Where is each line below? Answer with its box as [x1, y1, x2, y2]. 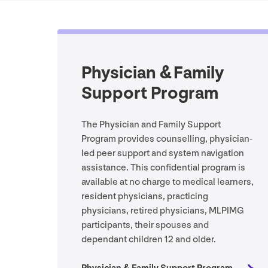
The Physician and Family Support [81, 119, 221, 131]
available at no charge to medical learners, [81, 176, 254, 188]
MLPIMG [209, 205, 243, 217]
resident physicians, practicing [81, 191, 208, 203]
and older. [173, 234, 216, 246]
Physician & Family [81, 62, 224, 84]
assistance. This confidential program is [81, 162, 245, 174]
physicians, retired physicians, [81, 205, 209, 217]
